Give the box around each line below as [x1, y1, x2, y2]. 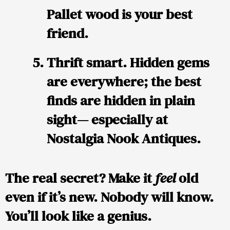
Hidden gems [127, 52, 209, 72]
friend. [47, 23, 88, 43]
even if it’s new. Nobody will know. [5, 187, 214, 207]
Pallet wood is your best [47, 4, 193, 24]
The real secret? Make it [5, 168, 155, 188]
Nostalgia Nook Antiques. [47, 128, 201, 148]
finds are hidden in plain [47, 90, 195, 110]
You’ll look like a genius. [5, 206, 151, 226]
